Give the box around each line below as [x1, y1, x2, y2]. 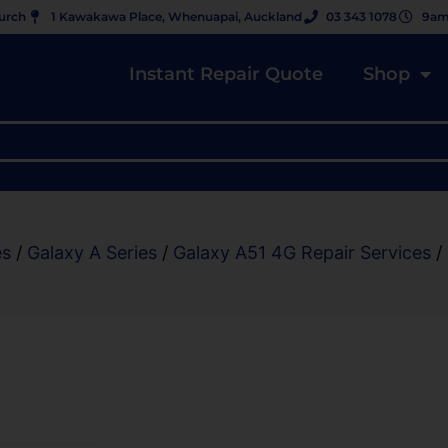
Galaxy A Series [27, 242, 157, 264]
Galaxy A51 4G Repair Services [173, 242, 431, 264]
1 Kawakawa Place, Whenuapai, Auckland [50, 9, 302, 24]
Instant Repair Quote [129, 62, 323, 85]
